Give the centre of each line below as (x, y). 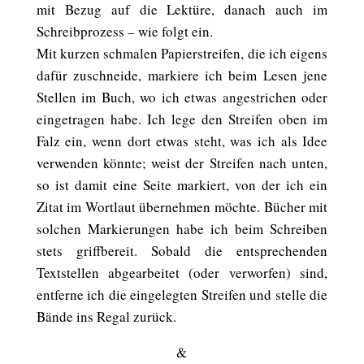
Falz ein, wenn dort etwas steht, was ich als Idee (182, 141)
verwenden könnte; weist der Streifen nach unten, (182, 163)
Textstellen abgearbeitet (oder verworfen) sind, (182, 273)
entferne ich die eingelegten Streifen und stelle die (182, 295)
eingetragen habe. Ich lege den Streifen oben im (182, 119)
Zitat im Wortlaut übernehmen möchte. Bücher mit (182, 207)
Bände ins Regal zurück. (106, 316)
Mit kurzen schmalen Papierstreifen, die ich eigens (182, 53)
